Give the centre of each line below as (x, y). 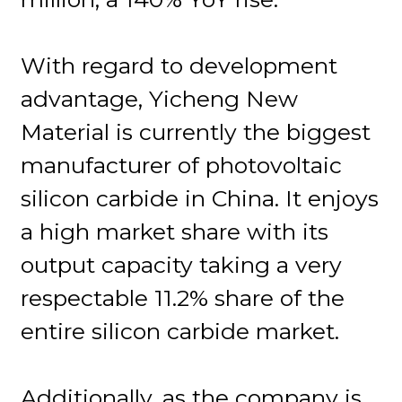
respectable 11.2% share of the (183, 297)
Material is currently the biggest (196, 131)
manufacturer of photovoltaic (182, 165)
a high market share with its (175, 231)
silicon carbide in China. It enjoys (200, 198)
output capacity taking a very (182, 264)
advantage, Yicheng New (160, 98)
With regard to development (179, 65)
